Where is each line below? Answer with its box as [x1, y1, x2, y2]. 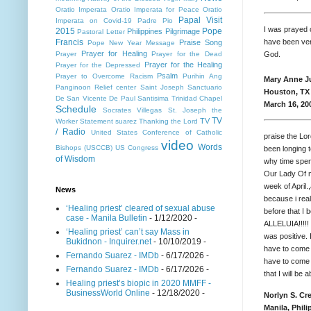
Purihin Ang [183, 72, 223, 81]
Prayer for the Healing [144, 60, 223, 69]
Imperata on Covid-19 [56, 17, 132, 25]
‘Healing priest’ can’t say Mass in [66, 227, 190, 237]
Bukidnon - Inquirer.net [66, 237, 151, 247]
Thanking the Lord [139, 117, 198, 126]
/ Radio [56, 127, 86, 137]
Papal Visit [178, 15, 222, 26]
